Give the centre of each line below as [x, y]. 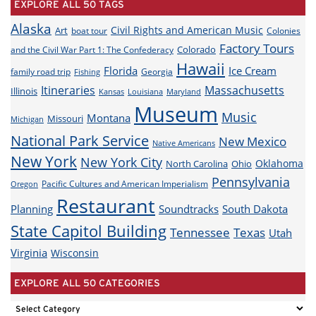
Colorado [196, 49]
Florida [121, 71]
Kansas [111, 92]
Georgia [157, 72]
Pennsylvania [251, 182]
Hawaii [201, 69]
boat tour [89, 31]
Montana [109, 118]
